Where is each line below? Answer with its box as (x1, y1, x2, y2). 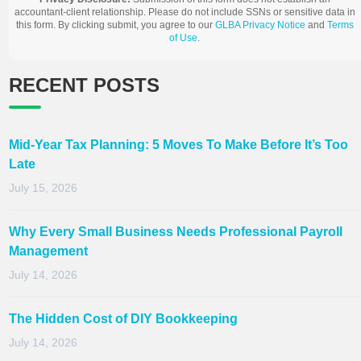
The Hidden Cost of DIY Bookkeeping (9, 311, 238, 326)
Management (9, 243, 88, 258)
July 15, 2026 (9, 180, 77, 194)
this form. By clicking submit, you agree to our (15, 19, 215, 31)
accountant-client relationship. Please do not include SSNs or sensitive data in (14, 6, 355, 18)
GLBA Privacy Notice (214, 19, 305, 31)
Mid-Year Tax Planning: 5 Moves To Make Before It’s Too (9, 137, 348, 151)
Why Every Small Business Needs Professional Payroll (9, 224, 342, 239)
